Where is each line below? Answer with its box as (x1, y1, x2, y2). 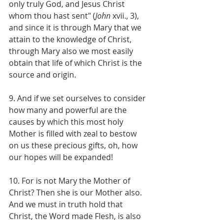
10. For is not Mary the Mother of (9, 175, 132, 186)
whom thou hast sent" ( (9, 10, 95, 21)
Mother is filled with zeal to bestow (9, 128, 138, 139)
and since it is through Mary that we (9, 22, 143, 33)
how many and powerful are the (9, 104, 129, 115)
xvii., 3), (110, 10, 141, 21)
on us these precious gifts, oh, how (9, 139, 139, 151)
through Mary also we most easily (9, 45, 135, 56)
